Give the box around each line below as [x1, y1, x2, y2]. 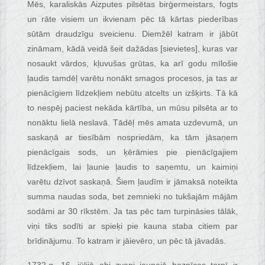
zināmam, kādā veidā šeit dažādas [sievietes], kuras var [27, 44, 238, 54]
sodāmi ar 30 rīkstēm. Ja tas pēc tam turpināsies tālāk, [27, 206, 238, 216]
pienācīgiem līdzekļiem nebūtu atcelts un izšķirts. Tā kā [27, 88, 238, 98]
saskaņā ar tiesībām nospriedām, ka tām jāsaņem [27, 132, 238, 143]
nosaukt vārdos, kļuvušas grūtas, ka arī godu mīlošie [27, 59, 238, 69]
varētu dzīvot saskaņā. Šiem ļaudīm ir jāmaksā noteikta [27, 177, 238, 187]
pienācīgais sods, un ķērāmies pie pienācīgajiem [27, 147, 238, 157]
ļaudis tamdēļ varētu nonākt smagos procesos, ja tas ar [27, 73, 238, 83]
